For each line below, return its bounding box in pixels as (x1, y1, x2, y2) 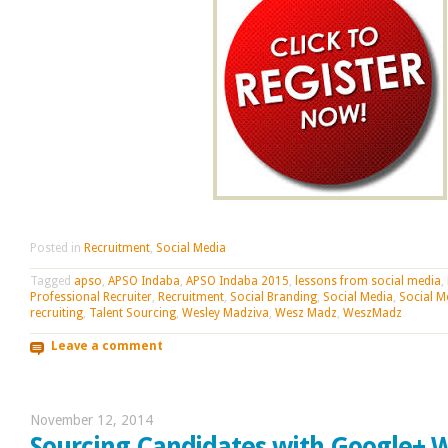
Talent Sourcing (89, 305, 176, 320)
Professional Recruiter (30, 289, 152, 304)
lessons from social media (295, 273, 441, 288)
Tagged (30, 273, 74, 288)
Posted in (30, 240, 84, 255)
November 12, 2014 (30, 411, 153, 428)
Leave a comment (50, 339, 163, 354)
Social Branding (230, 289, 317, 304)
